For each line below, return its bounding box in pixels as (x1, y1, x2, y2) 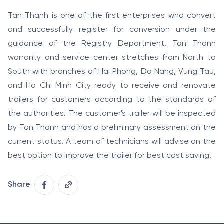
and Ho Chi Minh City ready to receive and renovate (8, 81, 216, 90)
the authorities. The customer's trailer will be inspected (8, 109, 216, 118)
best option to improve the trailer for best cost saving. (8, 151, 211, 160)
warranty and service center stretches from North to (8, 53, 216, 62)
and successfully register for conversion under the (8, 25, 216, 34)
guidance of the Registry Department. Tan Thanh (8, 39, 216, 48)
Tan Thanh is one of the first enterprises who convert (8, 11, 216, 20)
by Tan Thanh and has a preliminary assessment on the (8, 123, 216, 132)
